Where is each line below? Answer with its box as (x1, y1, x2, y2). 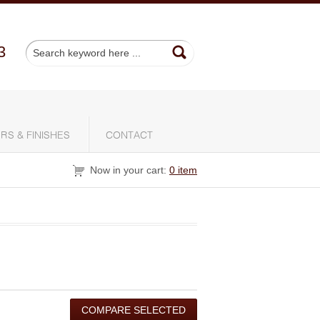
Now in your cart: (87, 164, 169, 176)
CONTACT (106, 131, 153, 141)
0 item (169, 164, 197, 176)
